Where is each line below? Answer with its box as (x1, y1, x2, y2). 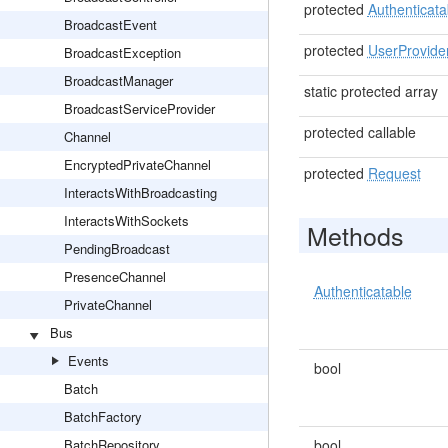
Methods (306, 217, 404, 253)
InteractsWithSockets (64, 211, 189, 230)
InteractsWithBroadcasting (64, 183, 217, 202)
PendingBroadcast (64, 239, 170, 258)
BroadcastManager (64, 71, 173, 90)
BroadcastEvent (64, 15, 157, 34)
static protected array (303, 81, 438, 101)
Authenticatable (313, 281, 412, 301)
